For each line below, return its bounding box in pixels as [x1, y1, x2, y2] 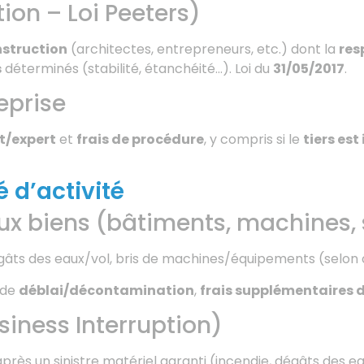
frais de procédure [76, 129, 204, 149]
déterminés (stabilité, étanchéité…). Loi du [2, 58, 273, 78]
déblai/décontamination [19, 280, 194, 300]
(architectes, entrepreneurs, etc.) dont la [67, 39, 339, 58]
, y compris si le [204, 129, 303, 149]
